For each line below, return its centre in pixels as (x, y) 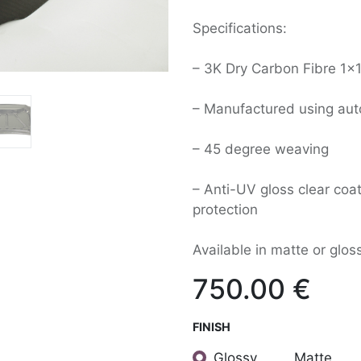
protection (225, 210)
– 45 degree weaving (261, 149)
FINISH (212, 327)
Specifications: (240, 28)
